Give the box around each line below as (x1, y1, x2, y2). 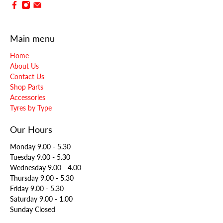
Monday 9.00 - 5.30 (10, 142, 71, 151)
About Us (10, 62, 39, 71)
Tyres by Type (10, 104, 52, 112)
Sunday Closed (10, 205, 55, 214)
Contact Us (10, 72, 44, 81)
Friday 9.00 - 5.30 (10, 184, 64, 193)
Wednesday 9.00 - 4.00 (10, 163, 81, 172)
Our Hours (10, 124, 52, 135)
